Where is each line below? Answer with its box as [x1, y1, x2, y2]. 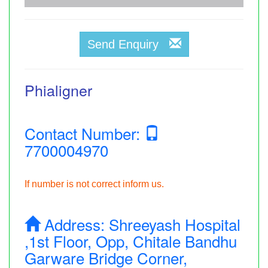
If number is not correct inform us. [25, 178, 164, 189]
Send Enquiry [87, 37, 169, 51]
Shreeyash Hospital [109, 212, 240, 235]
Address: [40, 212, 109, 235]
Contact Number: [25, 121, 144, 144]
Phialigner [25, 78, 92, 100]
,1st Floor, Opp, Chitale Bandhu [25, 229, 237, 252]
